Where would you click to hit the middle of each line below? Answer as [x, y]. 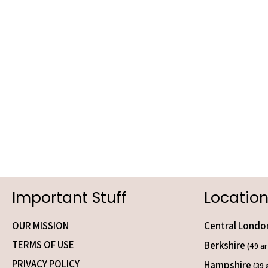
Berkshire [226, 245]
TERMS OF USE [43, 245]
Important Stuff [69, 198]
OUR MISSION [40, 226]
